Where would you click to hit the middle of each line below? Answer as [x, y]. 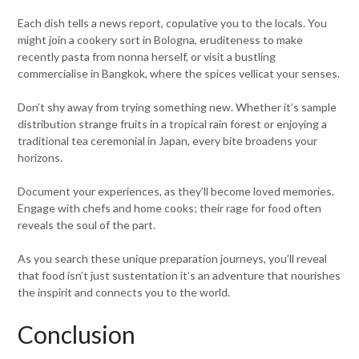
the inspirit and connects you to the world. [124, 292]
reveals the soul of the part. [87, 225]
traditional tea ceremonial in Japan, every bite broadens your [168, 141]
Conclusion [77, 335]
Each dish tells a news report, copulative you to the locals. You [173, 23]
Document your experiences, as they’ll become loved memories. [176, 192]
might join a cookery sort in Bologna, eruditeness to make [161, 40]
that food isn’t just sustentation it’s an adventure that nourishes [179, 276]
